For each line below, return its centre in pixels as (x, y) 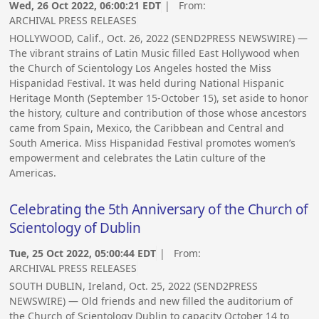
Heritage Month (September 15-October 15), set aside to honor (159, 98)
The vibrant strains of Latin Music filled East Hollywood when (155, 53)
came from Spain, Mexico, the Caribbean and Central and (147, 127)
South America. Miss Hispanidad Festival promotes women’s (153, 142)
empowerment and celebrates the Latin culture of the (138, 157)
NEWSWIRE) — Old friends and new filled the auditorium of (151, 300)
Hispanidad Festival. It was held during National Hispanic (147, 83)
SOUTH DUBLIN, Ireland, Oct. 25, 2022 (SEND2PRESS (134, 286)
